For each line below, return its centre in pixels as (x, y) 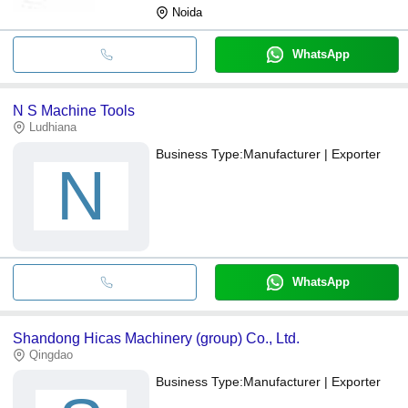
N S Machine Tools (74, 110)
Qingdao (51, 354)
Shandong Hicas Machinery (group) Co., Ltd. (156, 338)
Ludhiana (53, 127)
